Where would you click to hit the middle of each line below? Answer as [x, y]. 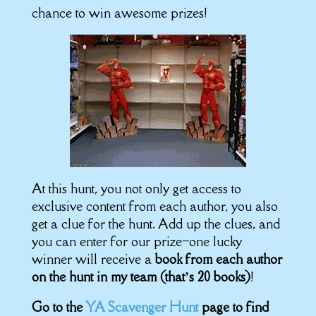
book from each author [218, 259]
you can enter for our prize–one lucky [136, 241]
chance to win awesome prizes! [119, 12]
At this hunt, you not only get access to [136, 188]
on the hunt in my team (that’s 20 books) [141, 276]
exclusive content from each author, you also [154, 206]
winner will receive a [93, 259]
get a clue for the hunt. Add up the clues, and [156, 223]
